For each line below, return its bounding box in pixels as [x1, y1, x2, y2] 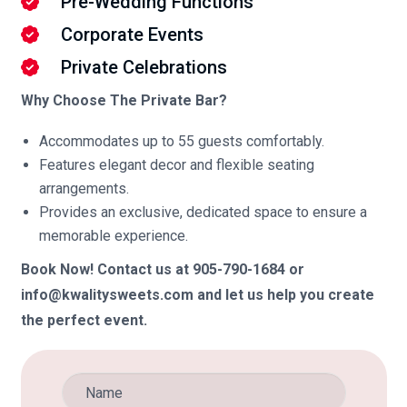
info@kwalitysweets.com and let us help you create [20, 286, 374, 304]
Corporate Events [60, 24, 203, 46]
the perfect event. [20, 312, 147, 330]
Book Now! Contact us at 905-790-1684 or [20, 261, 304, 279]
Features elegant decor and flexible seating [38, 156, 314, 174]
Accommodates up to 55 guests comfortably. [38, 133, 324, 151]
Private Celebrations [60, 56, 227, 79]
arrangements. [38, 180, 129, 198]
